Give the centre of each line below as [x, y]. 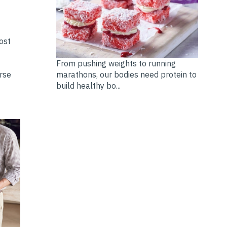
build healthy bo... [88, 85]
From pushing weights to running [116, 63]
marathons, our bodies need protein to [126, 74]
